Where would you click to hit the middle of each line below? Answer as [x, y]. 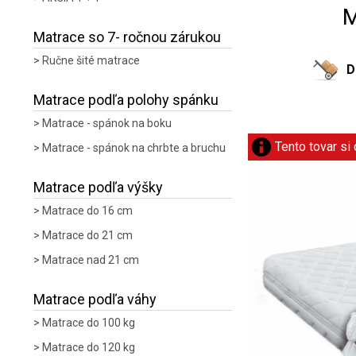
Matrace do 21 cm [87, 235]
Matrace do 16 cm [87, 211]
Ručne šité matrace [91, 60]
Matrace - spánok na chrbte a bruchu [134, 148]
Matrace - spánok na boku [107, 123]
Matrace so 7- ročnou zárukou [127, 37]
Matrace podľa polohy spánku [126, 100]
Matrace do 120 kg [89, 347]
